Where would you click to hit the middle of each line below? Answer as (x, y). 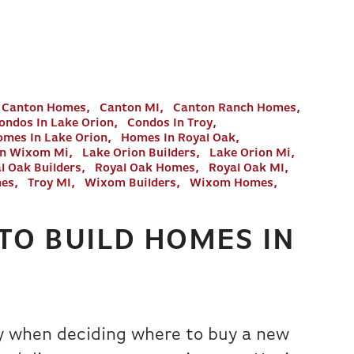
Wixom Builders (130, 184)
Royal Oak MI (247, 169)
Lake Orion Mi (250, 154)
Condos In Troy (170, 124)
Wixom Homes (232, 184)
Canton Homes (44, 109)
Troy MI (49, 184)
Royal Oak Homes (145, 169)
